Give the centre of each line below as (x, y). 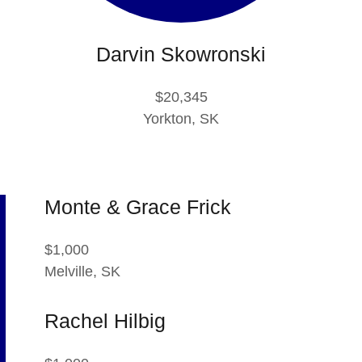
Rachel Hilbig (105, 320)
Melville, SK (82, 271)
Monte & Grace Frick (137, 206)
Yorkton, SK (181, 118)
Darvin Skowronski (181, 54)
